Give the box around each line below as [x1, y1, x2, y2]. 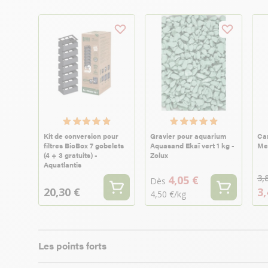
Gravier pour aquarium [150, 130, 227, 142]
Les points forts [38, 239, 106, 253]
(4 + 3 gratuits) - [44, 150, 98, 161]
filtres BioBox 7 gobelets [44, 140, 124, 151]
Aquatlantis [44, 159, 81, 170]
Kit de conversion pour [44, 130, 118, 142]
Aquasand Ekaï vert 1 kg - [150, 140, 235, 151]
